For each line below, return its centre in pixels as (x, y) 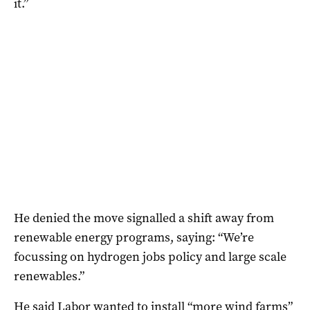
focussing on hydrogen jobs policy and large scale (150, 256)
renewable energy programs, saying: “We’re (134, 237)
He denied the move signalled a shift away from (144, 218)
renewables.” (49, 276)
